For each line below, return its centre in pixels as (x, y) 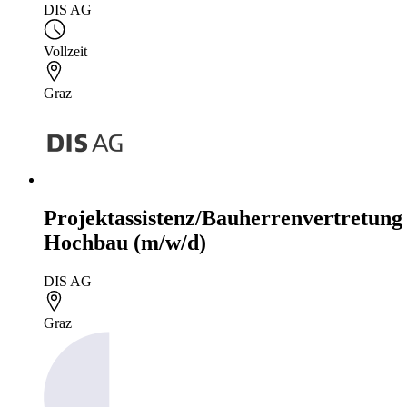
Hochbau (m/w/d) (125, 242)
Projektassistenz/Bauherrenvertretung (223, 218)
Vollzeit (65, 52)
